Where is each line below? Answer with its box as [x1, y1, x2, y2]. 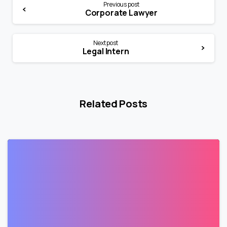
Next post [93, 38, 118, 47]
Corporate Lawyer [85, 7, 158, 18]
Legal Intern [82, 45, 129, 57]
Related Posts [79, 96, 148, 110]
